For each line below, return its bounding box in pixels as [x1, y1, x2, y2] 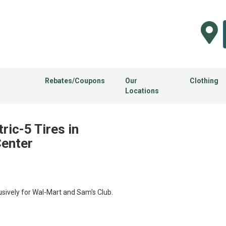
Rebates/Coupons [44, 77, 105, 85]
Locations [125, 87, 159, 95]
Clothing [189, 77, 218, 85]
